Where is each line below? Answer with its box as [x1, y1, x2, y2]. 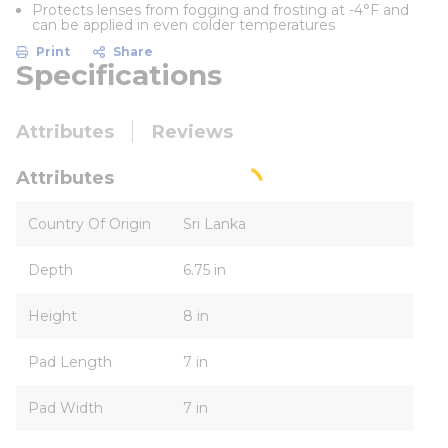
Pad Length [28, 353, 112, 371]
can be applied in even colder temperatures [32, 16, 335, 34]
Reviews [152, 121, 233, 143]
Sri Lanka [183, 215, 246, 233]
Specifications [16, 58, 222, 92]
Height [28, 307, 77, 325]
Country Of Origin [28, 215, 151, 233]
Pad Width [28, 399, 103, 417]
